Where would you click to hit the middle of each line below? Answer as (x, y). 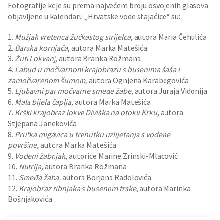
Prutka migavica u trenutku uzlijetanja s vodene (93, 134)
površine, (23, 145)
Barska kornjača (41, 48)
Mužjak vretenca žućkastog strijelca (73, 37)
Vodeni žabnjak (40, 156)
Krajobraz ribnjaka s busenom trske (77, 188)
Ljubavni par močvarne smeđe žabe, (74, 91)
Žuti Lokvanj (35, 58)
